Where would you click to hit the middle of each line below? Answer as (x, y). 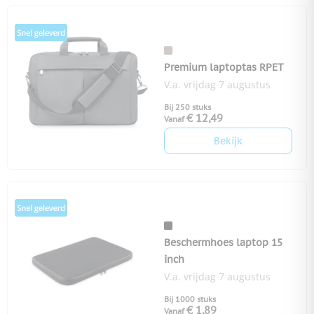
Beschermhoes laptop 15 (223, 243)
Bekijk (228, 141)
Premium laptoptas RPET (224, 68)
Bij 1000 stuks (190, 300)
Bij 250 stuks (187, 108)
